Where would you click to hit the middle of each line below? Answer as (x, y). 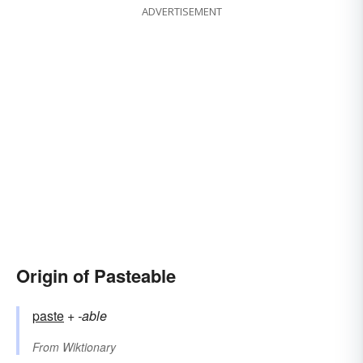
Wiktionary (89, 347)
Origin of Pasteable (96, 276)
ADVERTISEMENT (181, 12)
